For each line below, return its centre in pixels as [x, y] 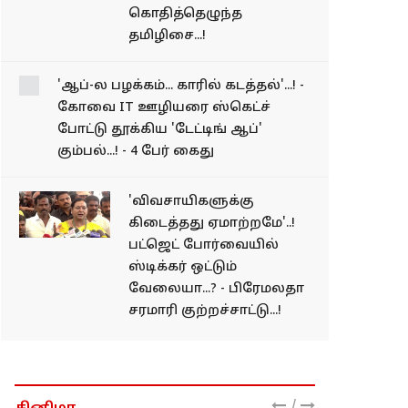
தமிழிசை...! [167, 36]
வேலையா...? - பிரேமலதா [216, 332]
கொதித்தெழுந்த [185, 14]
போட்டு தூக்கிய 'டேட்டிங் [213, 151]
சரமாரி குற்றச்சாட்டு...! [205, 354]
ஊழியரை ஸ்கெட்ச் [195, 129]
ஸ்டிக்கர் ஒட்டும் [183, 311]
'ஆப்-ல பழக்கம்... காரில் [210, 86]
